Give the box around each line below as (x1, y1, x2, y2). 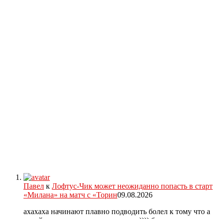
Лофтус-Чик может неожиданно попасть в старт (52, 182, 213, 191)
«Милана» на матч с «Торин (23, 191, 117, 199)
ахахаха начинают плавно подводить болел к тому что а (23, 207, 210, 216)
